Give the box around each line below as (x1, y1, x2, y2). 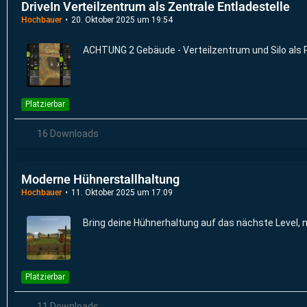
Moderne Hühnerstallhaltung (21, 172, 180, 187)
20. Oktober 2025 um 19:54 (71, 15, 173, 25)
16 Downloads (35, 128, 99, 140)
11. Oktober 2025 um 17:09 (71, 188, 173, 198)
